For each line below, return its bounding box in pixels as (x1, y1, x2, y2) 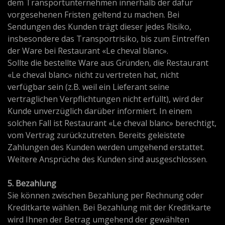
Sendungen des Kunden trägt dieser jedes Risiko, (8, 21, 191, 33)
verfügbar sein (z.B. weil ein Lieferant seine (8, 81, 169, 93)
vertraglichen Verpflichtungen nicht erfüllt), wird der (8, 93, 203, 105)
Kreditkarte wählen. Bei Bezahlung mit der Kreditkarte (8, 202, 211, 213)
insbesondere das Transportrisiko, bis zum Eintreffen (8, 33, 209, 45)
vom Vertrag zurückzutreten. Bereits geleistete (8, 130, 185, 141)
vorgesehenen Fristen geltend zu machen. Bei (8, 9, 179, 21)
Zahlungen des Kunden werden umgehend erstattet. (8, 142, 204, 153)
